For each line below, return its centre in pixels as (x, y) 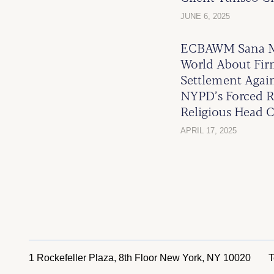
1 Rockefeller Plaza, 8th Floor (94, 258)
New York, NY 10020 (205, 258)
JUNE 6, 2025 (205, 17)
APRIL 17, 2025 (209, 131)
